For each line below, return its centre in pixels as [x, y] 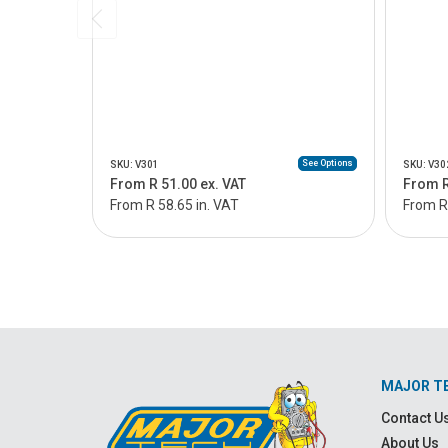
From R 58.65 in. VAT [174, 205]
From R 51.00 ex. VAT [178, 184]
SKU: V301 [134, 164]
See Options [327, 163]
